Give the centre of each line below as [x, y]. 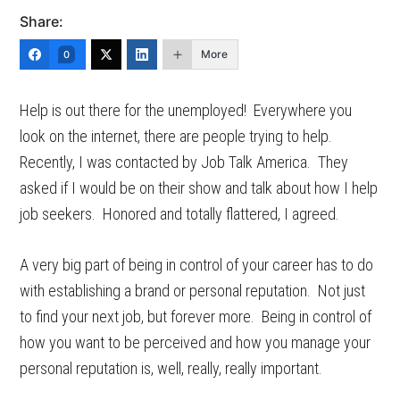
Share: [42, 21]
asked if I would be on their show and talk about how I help [199, 188]
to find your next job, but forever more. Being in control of [196, 317]
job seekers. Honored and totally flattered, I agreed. [180, 214]
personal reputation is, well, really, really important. [171, 368]
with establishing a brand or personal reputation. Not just [193, 291]
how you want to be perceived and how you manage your [196, 342]
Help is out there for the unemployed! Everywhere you [186, 110]
